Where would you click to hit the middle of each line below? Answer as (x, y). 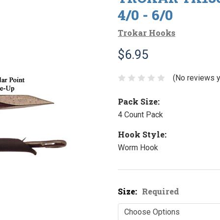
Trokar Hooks (147, 33)
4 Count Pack (140, 114)
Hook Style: (142, 134)
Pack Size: (139, 101)
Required (161, 191)
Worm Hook (138, 147)
